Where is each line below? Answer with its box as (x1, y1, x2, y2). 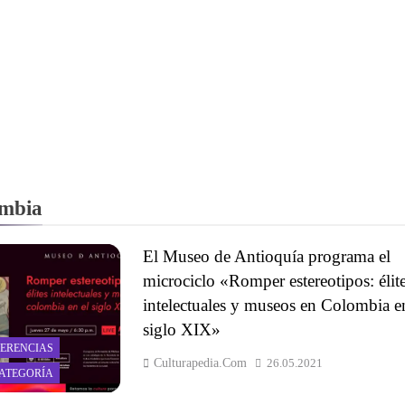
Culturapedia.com (153, 355, 247, 370)
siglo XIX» (142, 319, 221, 339)
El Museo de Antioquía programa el (142, 246, 391, 266)
